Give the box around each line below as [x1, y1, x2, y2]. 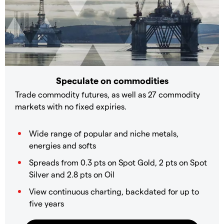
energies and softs [29, 140, 96, 150]
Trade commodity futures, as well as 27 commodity [15, 89, 200, 99]
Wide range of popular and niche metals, [29, 128, 178, 138]
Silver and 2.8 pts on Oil [29, 169, 114, 179]
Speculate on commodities [55, 74, 168, 85]
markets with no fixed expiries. [15, 101, 126, 111]
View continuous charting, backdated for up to [29, 186, 199, 196]
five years [29, 198, 64, 208]
